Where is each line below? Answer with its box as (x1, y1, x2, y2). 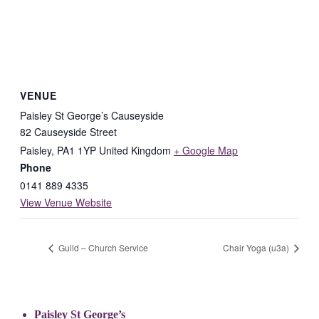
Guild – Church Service (56, 241, 148, 254)
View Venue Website (20, 194, 112, 209)
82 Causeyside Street (20, 124, 117, 139)
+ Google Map (174, 142, 238, 157)
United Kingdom (99, 142, 171, 157)
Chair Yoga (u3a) (223, 241, 291, 254)
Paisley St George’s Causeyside (20, 108, 164, 122)
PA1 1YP (57, 142, 96, 157)
